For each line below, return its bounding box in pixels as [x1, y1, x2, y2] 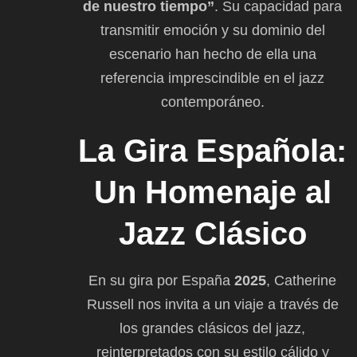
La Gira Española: [78, 132, 347, 168]
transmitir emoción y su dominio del [100, 22, 325, 38]
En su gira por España [88, 272, 234, 288]
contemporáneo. [160, 93, 265, 110]
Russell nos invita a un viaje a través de [86, 296, 339, 312]
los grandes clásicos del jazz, [120, 320, 305, 336]
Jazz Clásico [118, 215, 307, 251]
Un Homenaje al [93, 174, 331, 210]
